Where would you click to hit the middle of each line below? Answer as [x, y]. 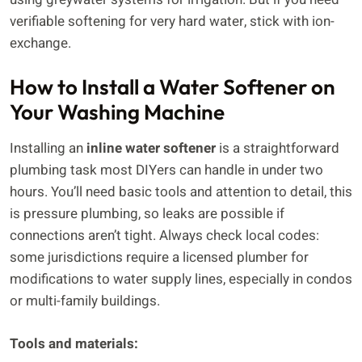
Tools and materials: [74, 343]
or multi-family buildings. [85, 301]
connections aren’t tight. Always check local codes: [164, 236]
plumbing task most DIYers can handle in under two [166, 170]
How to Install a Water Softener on [173, 87]
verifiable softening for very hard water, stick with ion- [172, 21]
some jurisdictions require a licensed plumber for [159, 258]
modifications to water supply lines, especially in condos [181, 280]
